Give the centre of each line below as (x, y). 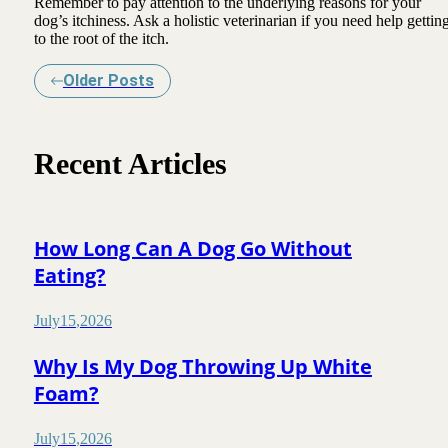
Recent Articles (130, 164)
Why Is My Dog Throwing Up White (202, 366)
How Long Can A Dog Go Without (192, 248)
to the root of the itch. (103, 39)
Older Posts (108, 81)
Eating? (69, 275)
